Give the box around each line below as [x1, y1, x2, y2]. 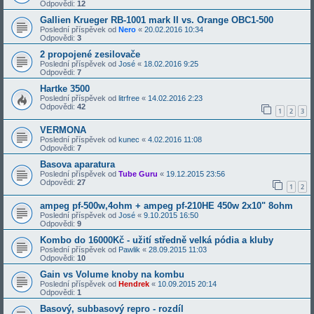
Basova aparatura [40, 158, 115, 170]
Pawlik [118, 245, 140, 254]
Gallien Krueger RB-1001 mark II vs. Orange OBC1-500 [40, 15, 273, 26]
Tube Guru [118, 169, 158, 178]
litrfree [118, 94, 139, 103]
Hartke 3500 [40, 83, 90, 95]
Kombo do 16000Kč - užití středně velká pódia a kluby [40, 234, 273, 245]
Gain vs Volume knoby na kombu [40, 268, 184, 280]
